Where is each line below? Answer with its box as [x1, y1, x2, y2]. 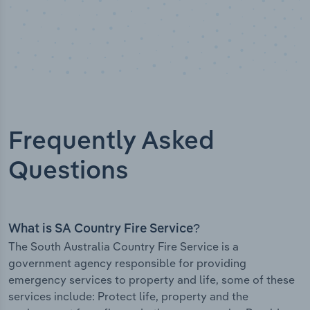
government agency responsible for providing [8, 256, 246, 271]
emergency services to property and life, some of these [8, 273, 295, 287]
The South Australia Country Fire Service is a [8, 239, 239, 254]
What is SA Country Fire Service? [8, 223, 200, 236]
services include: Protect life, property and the [8, 289, 248, 304]
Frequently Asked [8, 129, 215, 155]
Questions [8, 159, 129, 185]
